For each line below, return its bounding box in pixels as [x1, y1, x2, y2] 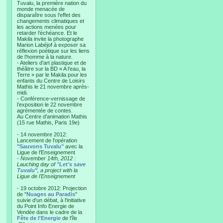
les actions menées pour [17, 24, 76, 30]
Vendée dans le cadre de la [17, 209, 82, 215]
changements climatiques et [17, 18, 84, 24]
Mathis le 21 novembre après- [17, 84, 89, 90]
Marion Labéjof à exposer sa [17, 42, 86, 48]
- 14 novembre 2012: [17, 131, 67, 137]
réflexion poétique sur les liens [17, 48, 90, 54]
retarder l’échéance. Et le [17, 30, 77, 36]
